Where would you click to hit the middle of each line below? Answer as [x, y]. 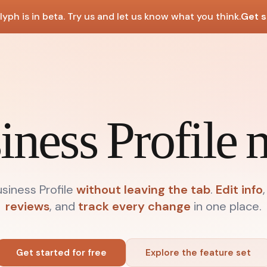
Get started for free [61, 253]
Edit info [239, 190]
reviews [27, 206]
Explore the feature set [198, 253]
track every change [134, 206]
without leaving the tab [143, 190]
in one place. [226, 206]
